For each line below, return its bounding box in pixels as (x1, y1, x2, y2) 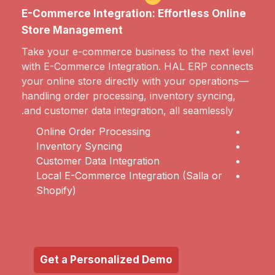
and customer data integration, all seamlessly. (24, 104, 233, 117)
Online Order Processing (36, 125, 150, 138)
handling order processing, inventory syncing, (21, 90, 236, 103)
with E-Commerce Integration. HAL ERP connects (21, 60, 254, 73)
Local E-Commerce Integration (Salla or (36, 169, 222, 182)
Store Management (21, 24, 123, 37)
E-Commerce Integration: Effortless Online (21, 7, 246, 20)
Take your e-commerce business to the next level (21, 45, 254, 58)
